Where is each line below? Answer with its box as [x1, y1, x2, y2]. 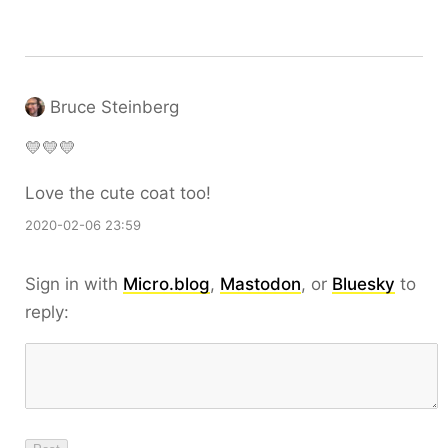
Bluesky [332, 273, 395, 294]
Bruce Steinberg [50, 96, 179, 117]
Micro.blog [123, 273, 210, 294]
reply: [25, 301, 69, 322]
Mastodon [220, 273, 301, 294]
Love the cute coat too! [25, 182, 211, 203]
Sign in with [25, 273, 123, 294]
